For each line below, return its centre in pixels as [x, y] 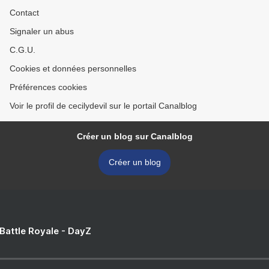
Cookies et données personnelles [73, 69]
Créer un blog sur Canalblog [134, 137]
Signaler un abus [42, 32]
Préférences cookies [48, 87]
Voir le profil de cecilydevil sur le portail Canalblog [103, 106]
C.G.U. [23, 50]
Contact [24, 13]
